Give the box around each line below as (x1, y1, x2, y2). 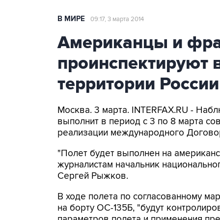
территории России (57, 73, 219, 95)
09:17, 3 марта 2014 (90, 15, 144, 23)
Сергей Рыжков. (57, 170, 128, 182)
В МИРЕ (57, 14, 85, 24)
